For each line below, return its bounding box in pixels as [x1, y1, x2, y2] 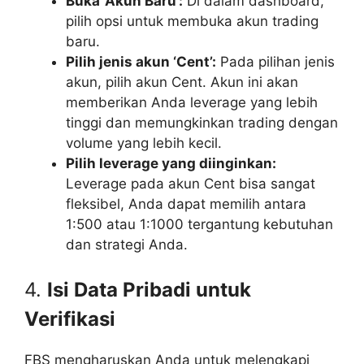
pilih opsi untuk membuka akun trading [66, 12, 318, 29]
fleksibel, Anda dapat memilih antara [66, 195, 306, 212]
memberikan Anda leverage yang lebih [66, 93, 318, 110]
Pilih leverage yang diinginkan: [66, 154, 276, 171]
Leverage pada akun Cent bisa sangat [66, 175, 315, 192]
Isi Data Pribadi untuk [47, 278, 251, 301]
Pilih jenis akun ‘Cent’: [66, 53, 216, 70]
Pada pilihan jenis [216, 53, 335, 70]
